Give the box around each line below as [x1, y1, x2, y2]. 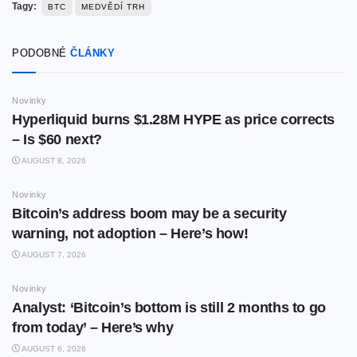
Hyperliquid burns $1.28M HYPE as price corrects [12, 112, 335, 128]
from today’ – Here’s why [12, 320, 174, 336]
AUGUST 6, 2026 [20, 344, 86, 354]
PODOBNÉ [12, 47, 70, 60]
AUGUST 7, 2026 [20, 250, 86, 260]
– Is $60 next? [12, 131, 102, 148]
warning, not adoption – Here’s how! [12, 226, 249, 242]
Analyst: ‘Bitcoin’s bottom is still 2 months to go [12, 300, 327, 316]
